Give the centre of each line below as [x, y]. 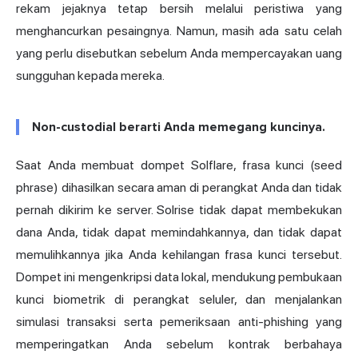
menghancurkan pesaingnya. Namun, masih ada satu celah [179, 31]
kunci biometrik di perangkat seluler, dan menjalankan [179, 300]
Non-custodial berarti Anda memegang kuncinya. [179, 127]
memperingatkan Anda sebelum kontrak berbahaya [179, 344]
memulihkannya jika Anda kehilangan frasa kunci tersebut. [179, 255]
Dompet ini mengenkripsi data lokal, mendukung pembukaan [179, 277]
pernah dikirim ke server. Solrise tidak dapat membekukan [179, 210]
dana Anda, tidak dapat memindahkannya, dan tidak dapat [179, 233]
